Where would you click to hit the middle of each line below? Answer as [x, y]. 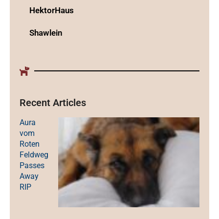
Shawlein [46, 33]
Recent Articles [53, 102]
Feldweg [34, 154]
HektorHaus [52, 10]
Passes [32, 165]
